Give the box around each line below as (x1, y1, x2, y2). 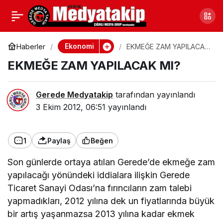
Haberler (16, 42, 45, 51)
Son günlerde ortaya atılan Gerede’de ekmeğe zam (7, 157, 216, 167)
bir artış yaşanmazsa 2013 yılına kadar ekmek (7, 209, 195, 219)
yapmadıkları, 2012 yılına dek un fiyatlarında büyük (7, 196, 215, 206)
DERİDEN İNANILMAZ (7, 8, 88, 18)
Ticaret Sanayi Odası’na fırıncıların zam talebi (7, 183, 192, 193)
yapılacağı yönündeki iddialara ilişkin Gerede (7, 170, 190, 180)
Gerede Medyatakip (36, 90, 113, 100)
